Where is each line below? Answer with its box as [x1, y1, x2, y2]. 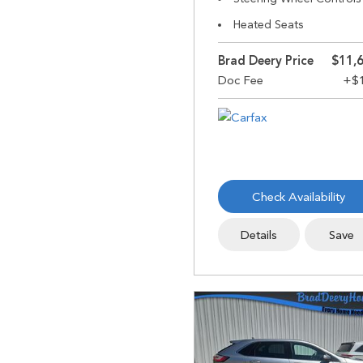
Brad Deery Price [218, 53, 314, 68]
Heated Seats [233, 18, 303, 31]
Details [240, 228, 277, 242]
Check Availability [251, 190, 345, 204]
